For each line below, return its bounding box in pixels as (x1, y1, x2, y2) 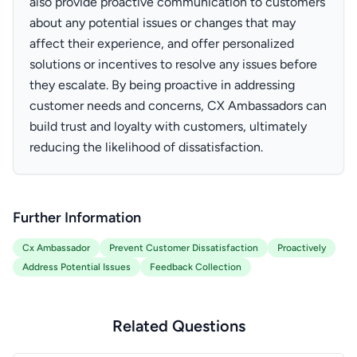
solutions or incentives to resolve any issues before (29, 57, 317, 72)
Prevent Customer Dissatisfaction (109, 242, 258, 253)
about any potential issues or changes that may (29, 15, 296, 30)
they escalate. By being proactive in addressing (29, 77, 295, 92)
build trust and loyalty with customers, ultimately (29, 119, 307, 134)
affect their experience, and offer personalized (29, 36, 294, 51)
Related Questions (112, 316, 245, 335)
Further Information (13, 209, 141, 226)
